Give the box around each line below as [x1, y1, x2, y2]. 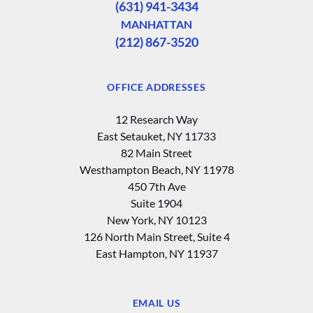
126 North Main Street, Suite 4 [83, 229, 230, 243]
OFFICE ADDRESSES [107, 80, 206, 93]
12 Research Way [115, 112, 198, 126]
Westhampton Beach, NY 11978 [79, 162, 234, 176]
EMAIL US [132, 296, 181, 309]
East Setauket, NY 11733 [97, 129, 216, 143]
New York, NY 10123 [106, 212, 207, 226]
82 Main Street [121, 145, 192, 159]
